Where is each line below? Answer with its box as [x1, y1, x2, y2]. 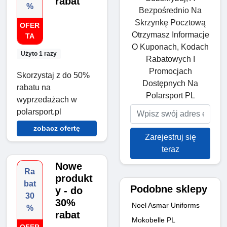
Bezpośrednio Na [139, 6, 202, 15]
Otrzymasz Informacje [131, 30, 209, 39]
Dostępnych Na [142, 79, 198, 88]
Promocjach [148, 66, 192, 75]
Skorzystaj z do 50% [17, 71, 90, 80]
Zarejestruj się [144, 132, 196, 141]
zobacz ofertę [33, 124, 80, 133]
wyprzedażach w [17, 95, 77, 104]
